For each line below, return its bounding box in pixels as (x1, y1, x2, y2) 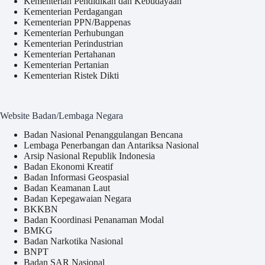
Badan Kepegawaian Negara (24, 193, 131, 204)
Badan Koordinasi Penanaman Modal (24, 215, 164, 225)
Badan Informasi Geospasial (24, 172, 129, 183)
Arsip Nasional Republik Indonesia (24, 151, 155, 161)
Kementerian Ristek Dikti (24, 70, 119, 80)
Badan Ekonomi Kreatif (24, 161, 113, 172)
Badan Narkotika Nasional (24, 236, 123, 247)
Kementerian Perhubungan (24, 27, 124, 38)
